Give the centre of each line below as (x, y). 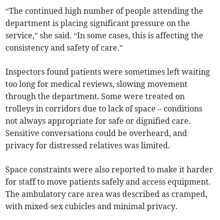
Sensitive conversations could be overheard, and (96, 133)
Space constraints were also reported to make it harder (110, 170)
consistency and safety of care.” (64, 48)
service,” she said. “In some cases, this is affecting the (105, 36)
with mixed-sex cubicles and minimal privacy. (92, 206)
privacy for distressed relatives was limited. (88, 146)
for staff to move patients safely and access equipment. (108, 182)
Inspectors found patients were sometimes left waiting (108, 72)
